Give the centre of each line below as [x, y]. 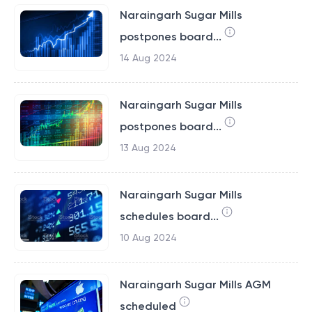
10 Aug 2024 [148, 237]
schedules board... [169, 216]
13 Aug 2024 [148, 148]
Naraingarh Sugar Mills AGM [195, 284]
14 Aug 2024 [148, 58]
